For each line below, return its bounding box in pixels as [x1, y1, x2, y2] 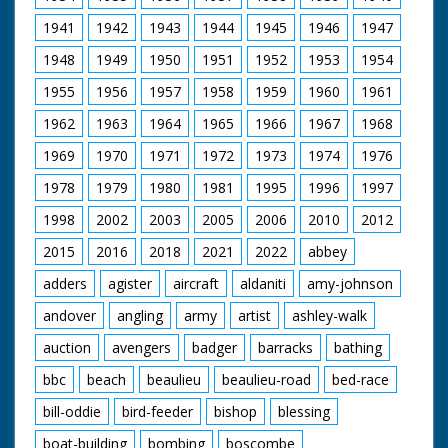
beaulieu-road [222, 369, 311, 389]
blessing [278, 401, 330, 421]
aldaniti [240, 273, 286, 293]
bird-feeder [122, 401, 193, 421]
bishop [214, 401, 257, 421]
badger [192, 337, 237, 357]
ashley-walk [292, 305, 367, 325]
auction [43, 337, 91, 357]
